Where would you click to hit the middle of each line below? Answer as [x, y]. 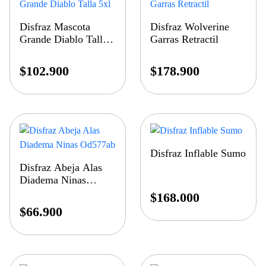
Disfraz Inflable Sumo [198, 153]
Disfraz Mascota [55, 27]
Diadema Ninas [53, 180]
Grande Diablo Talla [64, 39]
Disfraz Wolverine [190, 27]
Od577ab [39, 193]
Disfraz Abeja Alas [61, 168]
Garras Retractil [185, 39]
